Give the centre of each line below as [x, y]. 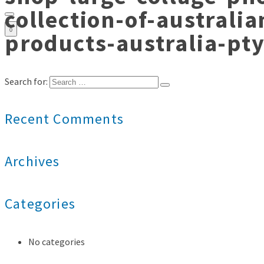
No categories [57, 242]
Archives [32, 161]
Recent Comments [64, 119]
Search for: [26, 82]
